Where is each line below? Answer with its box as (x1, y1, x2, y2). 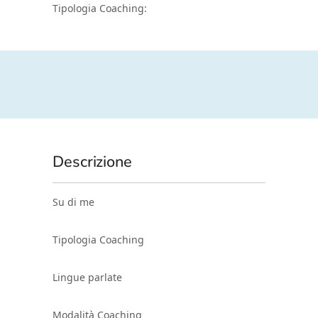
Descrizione (53, 151, 132, 172)
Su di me (53, 195, 94, 209)
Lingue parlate (53, 270, 122, 284)
